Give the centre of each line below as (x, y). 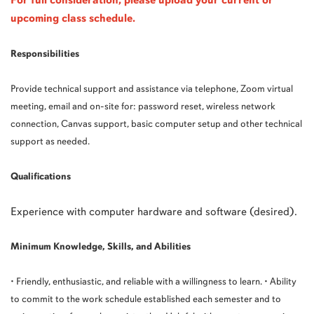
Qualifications (41, 177)
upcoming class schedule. (74, 19)
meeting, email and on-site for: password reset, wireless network (143, 107)
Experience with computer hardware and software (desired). (154, 212)
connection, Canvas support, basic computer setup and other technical (156, 124)
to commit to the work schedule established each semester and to (146, 299)
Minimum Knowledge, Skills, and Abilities (101, 247)
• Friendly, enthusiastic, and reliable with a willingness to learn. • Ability (153, 282)
